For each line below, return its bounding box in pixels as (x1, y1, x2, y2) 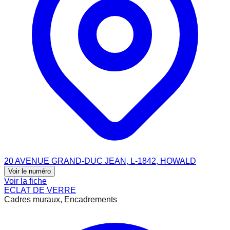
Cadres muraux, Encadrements (4, 195, 117, 204)
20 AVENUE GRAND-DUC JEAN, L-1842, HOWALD (4, 156, 196, 165)
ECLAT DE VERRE (4, 185, 76, 195)
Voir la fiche (4, 176, 47, 185)
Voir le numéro (8, 167, 51, 175)
